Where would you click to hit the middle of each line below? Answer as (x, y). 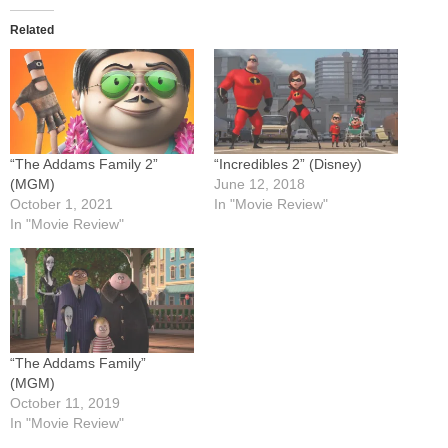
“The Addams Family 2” (84, 164)
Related (32, 30)
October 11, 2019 (65, 403)
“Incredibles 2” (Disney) (288, 164)
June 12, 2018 (259, 184)
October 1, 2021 (61, 204)
